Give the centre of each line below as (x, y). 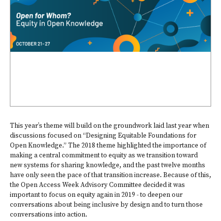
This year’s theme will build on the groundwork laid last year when (110, 126)
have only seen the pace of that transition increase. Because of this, (110, 175)
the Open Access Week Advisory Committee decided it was (97, 185)
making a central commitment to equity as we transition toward (104, 156)
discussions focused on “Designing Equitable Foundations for (103, 136)
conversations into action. (49, 215)
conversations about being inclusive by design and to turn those (106, 205)
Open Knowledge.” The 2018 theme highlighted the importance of (108, 146)
